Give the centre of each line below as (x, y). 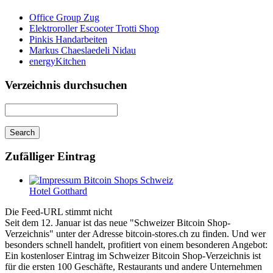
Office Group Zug (64, 18)
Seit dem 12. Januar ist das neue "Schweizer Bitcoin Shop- (118, 223)
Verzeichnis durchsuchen (66, 85)
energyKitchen (58, 62)
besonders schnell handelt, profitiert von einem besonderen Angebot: (136, 245)
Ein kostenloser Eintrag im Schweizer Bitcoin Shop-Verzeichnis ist (133, 256)
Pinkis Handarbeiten (68, 40)
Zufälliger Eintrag (50, 157)
